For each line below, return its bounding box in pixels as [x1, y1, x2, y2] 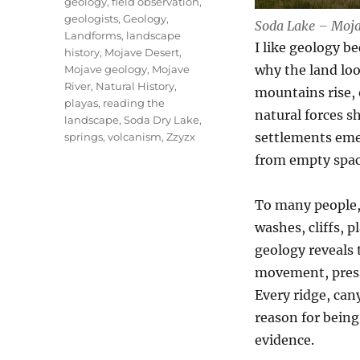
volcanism [108, 130, 162, 143]
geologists [64, 12, 119, 25]
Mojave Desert [104, 46, 180, 59]
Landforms [64, 29, 122, 42]
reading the [103, 96, 166, 109]
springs [64, 130, 104, 143]
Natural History [96, 80, 175, 92]
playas [64, 96, 99, 109]
